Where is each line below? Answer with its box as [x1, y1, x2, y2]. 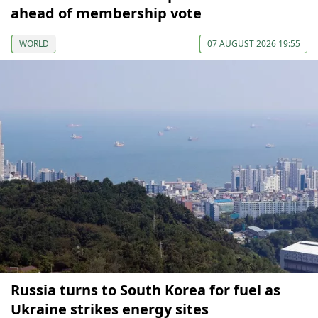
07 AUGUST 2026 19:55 [207, 37, 300, 50]
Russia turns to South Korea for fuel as [11, 280, 280, 300]
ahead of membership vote [11, 3, 202, 23]
